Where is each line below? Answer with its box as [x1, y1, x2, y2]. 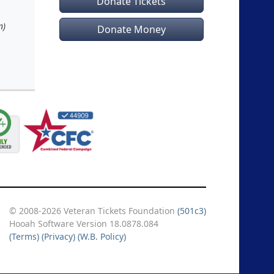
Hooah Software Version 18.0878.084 [9, 218, 158, 229]
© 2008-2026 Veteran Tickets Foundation [9, 205, 177, 217]
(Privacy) [42, 231, 75, 242]
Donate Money [97, 23, 166, 36]
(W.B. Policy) [78, 231, 126, 242]
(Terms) [9, 231, 39, 242]
